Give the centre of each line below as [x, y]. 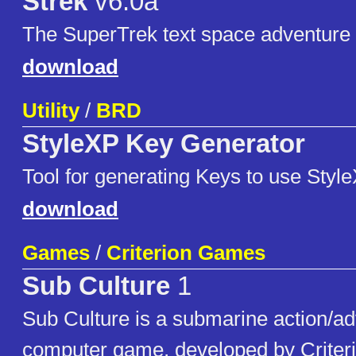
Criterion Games [186, 253]
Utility [51, 111]
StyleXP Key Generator [164, 144]
